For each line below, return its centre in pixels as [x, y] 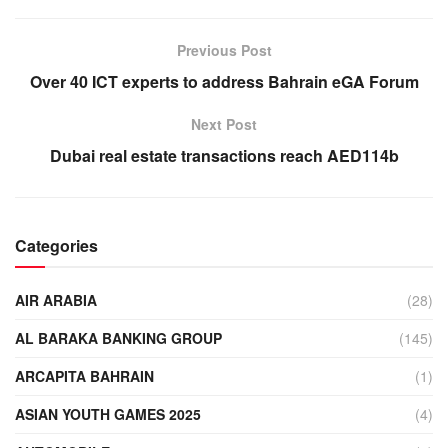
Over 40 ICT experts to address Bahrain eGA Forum [224, 81]
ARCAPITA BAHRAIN [84, 375]
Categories [56, 245]
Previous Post [224, 49]
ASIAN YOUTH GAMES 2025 [108, 413]
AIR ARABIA [56, 299]
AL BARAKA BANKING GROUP [118, 337]
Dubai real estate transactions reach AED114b [224, 155]
